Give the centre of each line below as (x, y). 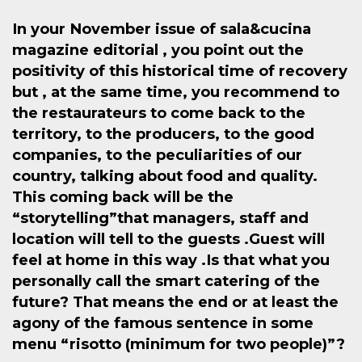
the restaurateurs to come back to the (159, 113)
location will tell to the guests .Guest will (168, 239)
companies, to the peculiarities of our (157, 155)
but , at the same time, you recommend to (176, 92)
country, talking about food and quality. (165, 176)
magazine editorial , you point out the (158, 50)
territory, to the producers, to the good (163, 134)
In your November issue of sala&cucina (162, 29)
